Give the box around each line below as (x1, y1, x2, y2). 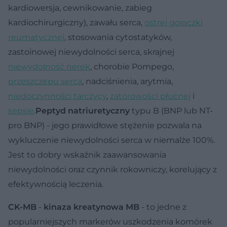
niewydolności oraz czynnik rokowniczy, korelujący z (8, 164, 217, 174)
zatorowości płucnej (110, 91, 191, 101)
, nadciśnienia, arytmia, (82, 76, 173, 86)
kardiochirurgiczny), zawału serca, (8, 17, 144, 27)
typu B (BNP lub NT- (130, 105, 213, 116)
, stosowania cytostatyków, (64, 32, 172, 42)
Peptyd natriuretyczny (35, 105, 130, 116)
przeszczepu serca (8, 76, 82, 86)
